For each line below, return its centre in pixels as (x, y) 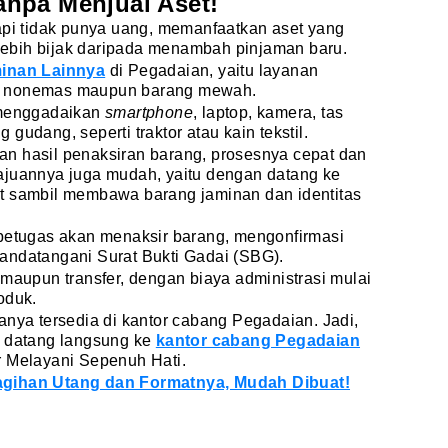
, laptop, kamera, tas (268, 113)
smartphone (149, 113)
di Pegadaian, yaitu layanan (212, 71)
